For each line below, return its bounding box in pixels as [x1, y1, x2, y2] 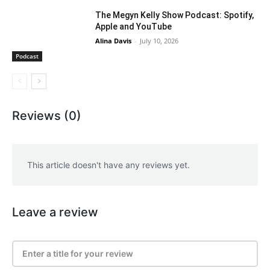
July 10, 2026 [140, 36, 179, 46]
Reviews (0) [12, 108, 81, 124]
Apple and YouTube [95, 22, 172, 32]
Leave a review [12, 205, 98, 220]
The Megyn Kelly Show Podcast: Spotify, [95, 10, 254, 20]
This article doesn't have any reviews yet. [27, 160, 190, 171]
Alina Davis [95, 36, 132, 46]
